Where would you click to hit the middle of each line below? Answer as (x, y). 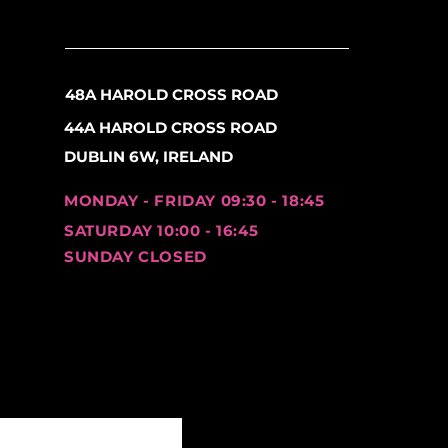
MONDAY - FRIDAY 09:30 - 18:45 (194, 200)
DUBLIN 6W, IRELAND (148, 156)
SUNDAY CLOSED (135, 256)
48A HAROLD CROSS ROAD (171, 94)
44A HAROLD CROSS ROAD (170, 127)
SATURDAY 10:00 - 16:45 (161, 230)
